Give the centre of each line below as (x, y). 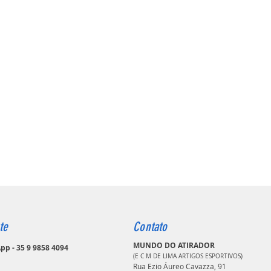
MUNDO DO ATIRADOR (174, 245)
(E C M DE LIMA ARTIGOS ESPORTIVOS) (188, 256)
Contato (150, 226)
